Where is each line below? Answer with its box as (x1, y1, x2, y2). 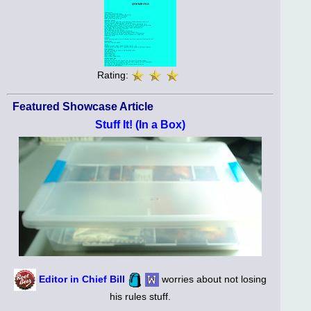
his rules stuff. (110, 291, 171, 303)
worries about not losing (159, 274, 267, 285)
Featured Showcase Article (12, 100, 153, 112)
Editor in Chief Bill (39, 274, 125, 285)
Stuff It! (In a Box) (95, 118, 185, 131)
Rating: (97, 69, 131, 81)
